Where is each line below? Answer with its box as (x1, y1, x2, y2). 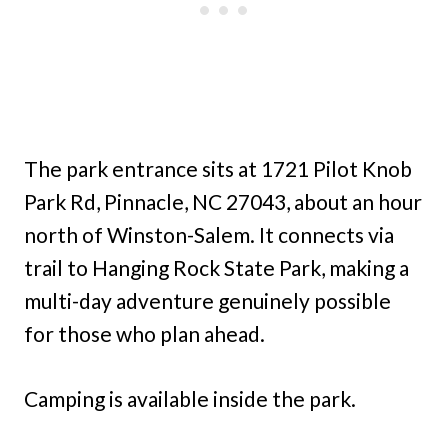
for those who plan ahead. (24, 321, 265, 347)
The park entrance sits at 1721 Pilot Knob (24, 156, 412, 182)
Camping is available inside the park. (24, 386, 356, 412)
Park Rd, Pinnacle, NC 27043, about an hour (24, 189, 422, 215)
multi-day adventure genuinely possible (24, 288, 391, 314)
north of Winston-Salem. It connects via (24, 222, 394, 248)
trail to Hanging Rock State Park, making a (24, 255, 409, 281)
